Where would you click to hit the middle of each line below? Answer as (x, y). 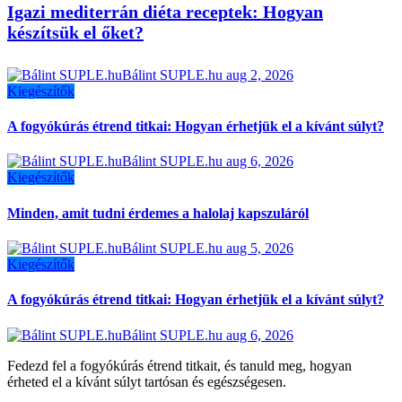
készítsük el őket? (75, 33)
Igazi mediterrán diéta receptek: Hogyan (165, 12)
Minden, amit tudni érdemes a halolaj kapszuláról (158, 213)
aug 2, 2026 (260, 74)
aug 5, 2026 (260, 248)
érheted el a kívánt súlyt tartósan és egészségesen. (147, 381)
